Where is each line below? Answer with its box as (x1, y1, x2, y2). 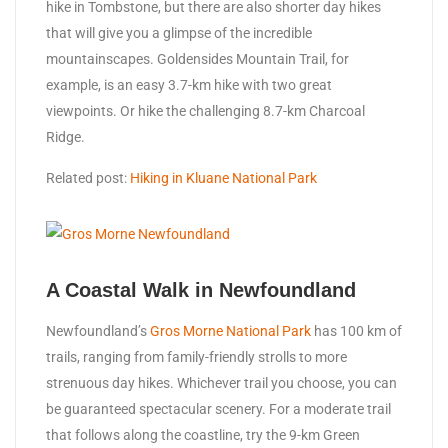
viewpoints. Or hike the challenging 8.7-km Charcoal (46, 103, 365, 120)
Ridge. (46, 129, 85, 146)
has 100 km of (311, 323, 402, 340)
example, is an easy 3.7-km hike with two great (46, 77, 332, 94)
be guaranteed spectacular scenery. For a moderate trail (46, 401, 391, 418)
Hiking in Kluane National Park (130, 170, 317, 187)
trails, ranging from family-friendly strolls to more (46, 349, 347, 366)
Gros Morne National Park (150, 323, 311, 340)
